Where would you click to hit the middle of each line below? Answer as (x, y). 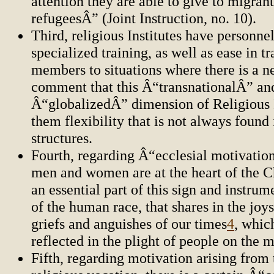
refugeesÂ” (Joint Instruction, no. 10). (144, 18)
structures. (62, 138)
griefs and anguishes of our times (129, 224)
